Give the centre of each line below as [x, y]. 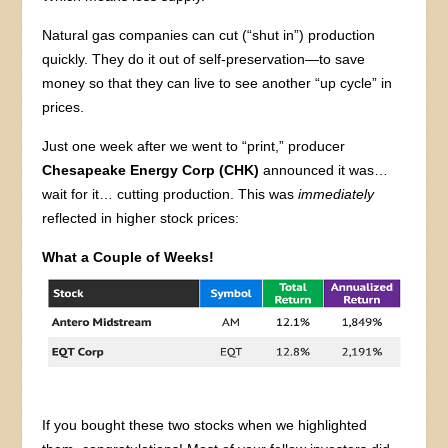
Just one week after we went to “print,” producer [194, 145]
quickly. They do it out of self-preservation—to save [204, 58]
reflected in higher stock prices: [141, 217]
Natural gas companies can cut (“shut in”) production [209, 34]
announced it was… [324, 169]
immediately [336, 193]
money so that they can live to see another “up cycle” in [217, 82]
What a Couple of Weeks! [128, 256]
